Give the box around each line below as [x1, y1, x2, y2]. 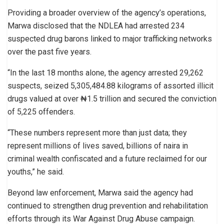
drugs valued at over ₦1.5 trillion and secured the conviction [7, 94, 216, 104]
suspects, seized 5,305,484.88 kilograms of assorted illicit [7, 81, 213, 91]
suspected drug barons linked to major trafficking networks [7, 34, 212, 44]
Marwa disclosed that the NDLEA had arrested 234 [7, 21, 184, 31]
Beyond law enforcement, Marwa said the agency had [7, 188, 193, 198]
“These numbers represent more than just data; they [7, 128, 187, 138]
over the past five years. [7, 47, 91, 57]
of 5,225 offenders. [7, 107, 75, 117]
